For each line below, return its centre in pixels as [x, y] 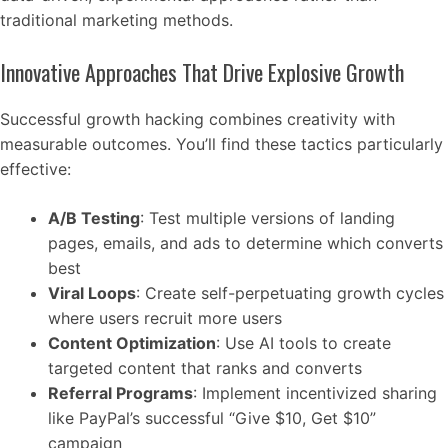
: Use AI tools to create [303, 343]
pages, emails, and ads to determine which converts [245, 243]
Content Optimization [132, 343]
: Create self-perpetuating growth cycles [290, 293]
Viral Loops [92, 293]
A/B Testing [94, 218]
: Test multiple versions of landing [267, 218]
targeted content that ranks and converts [205, 368]
